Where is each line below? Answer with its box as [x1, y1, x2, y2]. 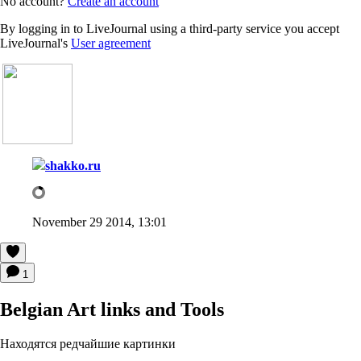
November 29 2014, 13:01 [32, 214, 167, 229]
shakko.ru [45, 158, 101, 172]
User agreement [71, 35, 151, 50]
